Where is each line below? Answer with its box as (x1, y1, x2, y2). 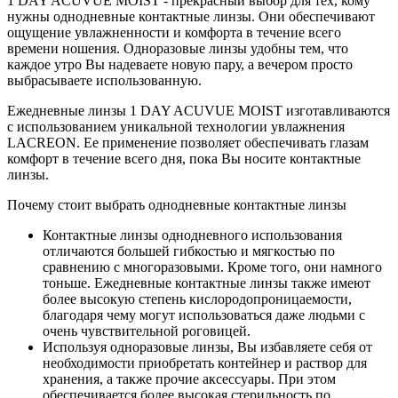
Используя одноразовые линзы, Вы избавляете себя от (43, 338, 372, 354)
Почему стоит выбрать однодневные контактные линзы (7, 196, 346, 212)
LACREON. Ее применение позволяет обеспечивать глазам (7, 134, 369, 150)
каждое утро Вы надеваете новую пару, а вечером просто (7, 56, 353, 72)
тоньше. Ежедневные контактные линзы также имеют (43, 275, 370, 291)
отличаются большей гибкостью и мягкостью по (43, 243, 335, 259)
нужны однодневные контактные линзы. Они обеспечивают (7, 8, 375, 24)
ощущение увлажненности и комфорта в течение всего (7, 24, 341, 40)
